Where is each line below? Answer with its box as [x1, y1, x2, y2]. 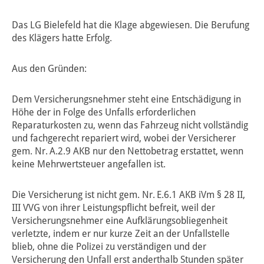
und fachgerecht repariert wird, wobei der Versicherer [12, 133, 236, 144]
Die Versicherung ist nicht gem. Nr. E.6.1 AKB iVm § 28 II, [12, 189, 245, 201]
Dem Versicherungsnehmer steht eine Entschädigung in [12, 94, 241, 105]
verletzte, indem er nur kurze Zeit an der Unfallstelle [12, 228, 230, 240]
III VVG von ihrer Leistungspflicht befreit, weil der [12, 202, 215, 214]
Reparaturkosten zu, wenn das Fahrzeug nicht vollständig [12, 120, 248, 131]
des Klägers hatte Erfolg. [12, 32, 112, 44]
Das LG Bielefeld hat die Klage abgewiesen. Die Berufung [12, 19, 249, 31]
